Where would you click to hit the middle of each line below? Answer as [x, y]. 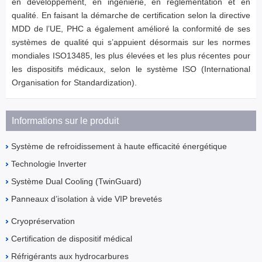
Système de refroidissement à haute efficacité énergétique [119, 146]
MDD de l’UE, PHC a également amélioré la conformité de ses [131, 29]
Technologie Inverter [49, 164]
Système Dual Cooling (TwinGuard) [76, 182]
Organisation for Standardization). [74, 83]
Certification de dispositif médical [72, 239]
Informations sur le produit [65, 121]
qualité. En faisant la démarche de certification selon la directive [131, 15]
